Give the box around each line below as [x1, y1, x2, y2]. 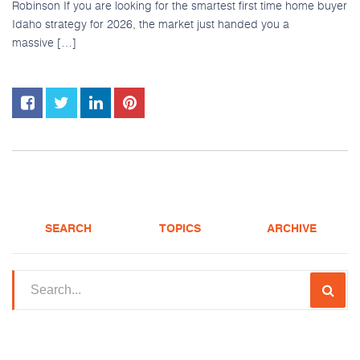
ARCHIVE [267, 223, 317, 235]
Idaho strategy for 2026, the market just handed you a [12, 15, 289, 33]
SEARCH [44, 223, 92, 235]
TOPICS [158, 223, 201, 235]
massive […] [12, 34, 76, 51]
